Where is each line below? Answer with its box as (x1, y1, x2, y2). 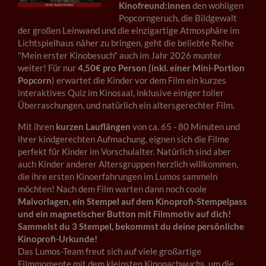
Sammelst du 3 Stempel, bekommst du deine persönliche (18, 221, 244, 232)
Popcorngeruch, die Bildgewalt (119, 12, 237, 24)
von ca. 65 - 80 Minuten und (131, 121, 240, 132)
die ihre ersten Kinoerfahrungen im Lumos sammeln (18, 171, 217, 182)
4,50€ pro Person (78, 62, 147, 74)
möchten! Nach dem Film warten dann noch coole (18, 183, 207, 195)
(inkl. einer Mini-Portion (148, 62, 245, 74)
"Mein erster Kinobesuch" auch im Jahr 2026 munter (18, 50, 221, 61)
